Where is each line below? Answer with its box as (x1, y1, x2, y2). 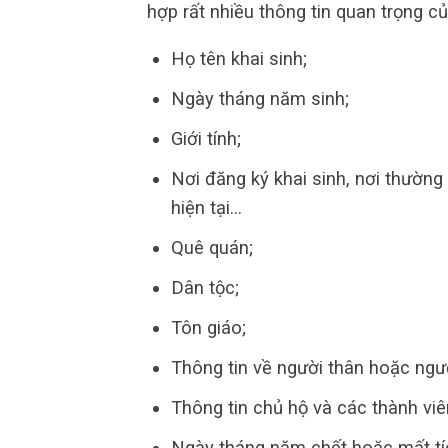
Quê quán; (170, 237, 253, 259)
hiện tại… (170, 197, 242, 219)
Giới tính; (170, 128, 241, 150)
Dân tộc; (170, 277, 239, 299)
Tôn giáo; (170, 317, 246, 339)
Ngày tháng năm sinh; (170, 88, 349, 110)
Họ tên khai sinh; (170, 48, 307, 70)
